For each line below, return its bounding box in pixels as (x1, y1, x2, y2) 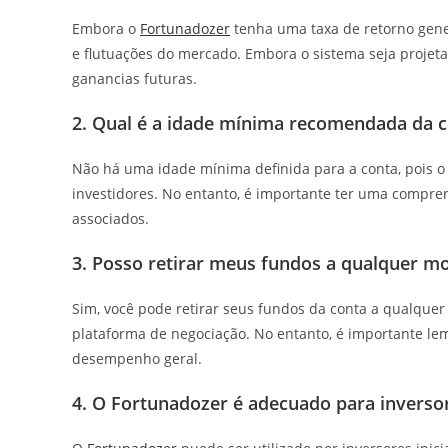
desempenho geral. (72, 348, 202, 368)
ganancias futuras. (72, 68, 197, 88)
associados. (72, 208, 149, 228)
